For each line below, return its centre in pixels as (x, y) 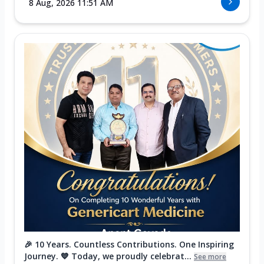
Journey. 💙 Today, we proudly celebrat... (108, 256)
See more (210, 256)
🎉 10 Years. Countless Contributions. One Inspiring (129, 244)
